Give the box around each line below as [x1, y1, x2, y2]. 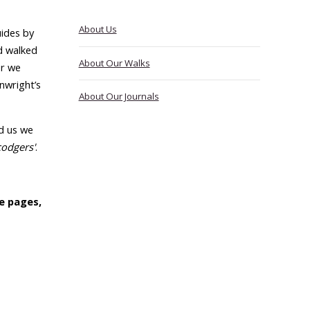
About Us [78, 23, 117, 36]
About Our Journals [78, 90, 159, 103]
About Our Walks [78, 56, 150, 69]
